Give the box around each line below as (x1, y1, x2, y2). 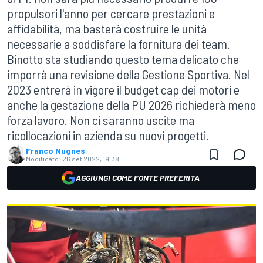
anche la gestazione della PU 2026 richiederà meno (7, 97, 256, 112)
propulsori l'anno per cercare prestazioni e (7, 5, 215, 21)
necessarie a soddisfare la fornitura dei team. (7, 36, 230, 51)
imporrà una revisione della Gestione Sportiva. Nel (7, 66, 249, 82)
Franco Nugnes (26, 146, 85, 156)
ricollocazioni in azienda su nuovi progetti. (7, 127, 209, 143)
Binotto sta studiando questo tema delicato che (7, 51, 239, 66)
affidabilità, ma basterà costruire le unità (7, 21, 207, 36)
